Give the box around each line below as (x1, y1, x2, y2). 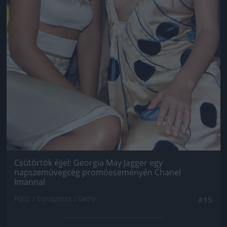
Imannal (14, 176, 45, 187)
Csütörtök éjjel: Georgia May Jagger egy (14, 157, 163, 168)
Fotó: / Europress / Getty (14, 193, 96, 203)
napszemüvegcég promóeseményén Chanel (14, 166, 181, 178)
